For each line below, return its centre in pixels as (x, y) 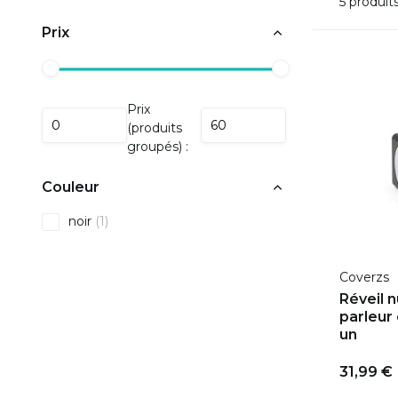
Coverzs (364, 278)
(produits (155, 128)
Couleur (71, 187)
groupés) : (158, 147)
